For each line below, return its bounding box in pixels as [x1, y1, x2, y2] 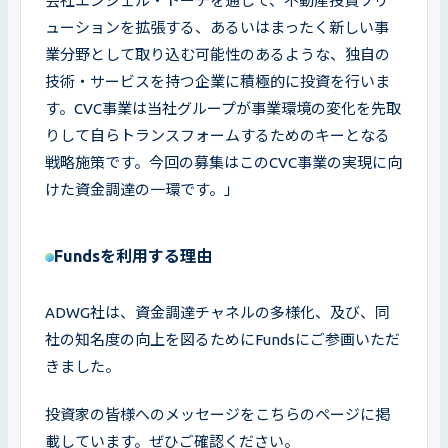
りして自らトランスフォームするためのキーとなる [45, 126, 390, 144]
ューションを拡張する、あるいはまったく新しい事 [45, 18, 389, 36]
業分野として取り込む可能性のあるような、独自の [45, 45, 390, 63]
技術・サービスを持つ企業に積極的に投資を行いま [45, 72, 390, 90]
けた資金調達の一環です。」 [45, 180, 239, 198]
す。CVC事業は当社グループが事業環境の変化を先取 [45, 99, 401, 117]
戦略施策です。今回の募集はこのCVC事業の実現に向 [45, 153, 402, 171]
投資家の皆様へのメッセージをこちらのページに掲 [45, 405, 390, 423]
